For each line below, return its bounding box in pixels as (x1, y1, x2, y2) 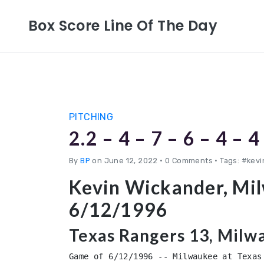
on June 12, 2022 (90, 156, 160, 165)
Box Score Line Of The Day (28, 16, 217, 35)
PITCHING (69, 111, 114, 123)
